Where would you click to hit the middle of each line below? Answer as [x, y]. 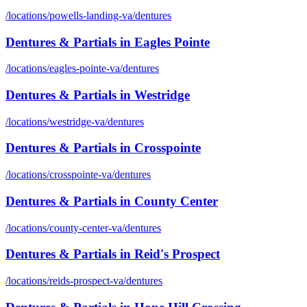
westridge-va [77, 121]
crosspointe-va [81, 175]
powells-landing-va [91, 15]
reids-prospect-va [86, 281]
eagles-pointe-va [85, 69]
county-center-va [86, 228]
